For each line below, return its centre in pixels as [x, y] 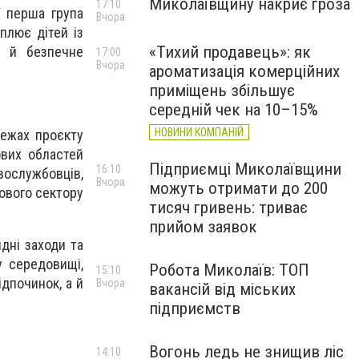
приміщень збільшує [222, 91]
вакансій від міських [222, 289]
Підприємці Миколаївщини [245, 169]
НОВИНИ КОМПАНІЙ [199, 132]
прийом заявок [203, 227]
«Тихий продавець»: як [230, 52]
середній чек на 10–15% [234, 110]
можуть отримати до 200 [238, 188]
